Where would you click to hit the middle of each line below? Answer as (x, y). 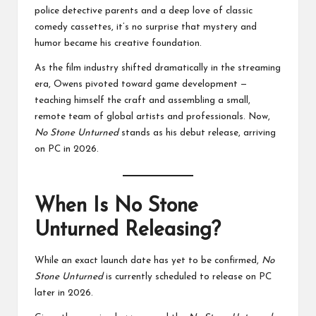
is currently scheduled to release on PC (187, 277)
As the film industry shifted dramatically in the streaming (158, 68)
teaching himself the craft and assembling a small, (142, 100)
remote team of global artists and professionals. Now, (152, 116)
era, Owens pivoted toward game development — (141, 84)
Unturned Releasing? (128, 230)
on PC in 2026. (67, 149)
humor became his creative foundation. (118, 43)
